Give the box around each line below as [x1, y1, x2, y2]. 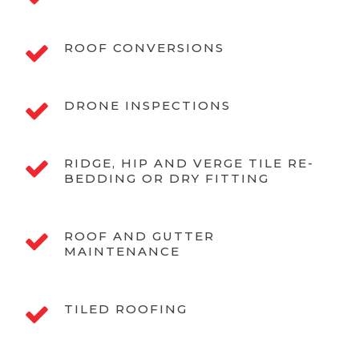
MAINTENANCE [64, 244, 180, 260]
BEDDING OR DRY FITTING [64, 171, 269, 187]
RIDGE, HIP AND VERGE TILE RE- [64, 155, 314, 171]
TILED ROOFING [64, 301, 188, 317]
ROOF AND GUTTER [64, 228, 215, 244]
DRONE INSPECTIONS [64, 98, 231, 114]
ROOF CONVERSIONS [64, 40, 224, 56]
